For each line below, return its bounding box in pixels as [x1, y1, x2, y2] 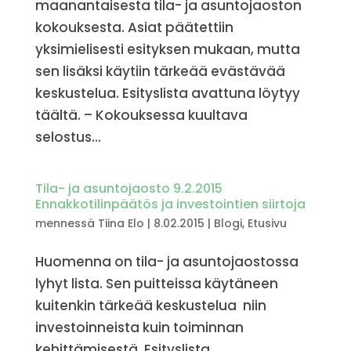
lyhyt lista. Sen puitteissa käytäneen [34, 274, 278, 293]
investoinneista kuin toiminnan [34, 318, 244, 337]
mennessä [34, 215, 98, 231]
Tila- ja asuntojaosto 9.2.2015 [34, 179, 223, 197]
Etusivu [247, 215, 287, 231]
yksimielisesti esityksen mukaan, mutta [34, 40, 300, 59]
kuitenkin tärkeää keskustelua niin [34, 296, 266, 315]
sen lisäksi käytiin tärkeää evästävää [34, 62, 285, 81]
